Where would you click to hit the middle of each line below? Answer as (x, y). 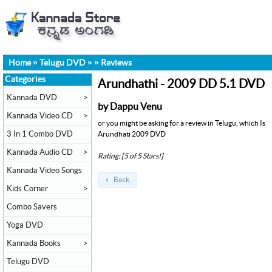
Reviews (116, 63)
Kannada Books (34, 243)
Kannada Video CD (40, 116)
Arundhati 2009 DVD (132, 134)
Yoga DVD (25, 225)
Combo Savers (32, 207)
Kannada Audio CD (40, 152)
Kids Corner (27, 189)
